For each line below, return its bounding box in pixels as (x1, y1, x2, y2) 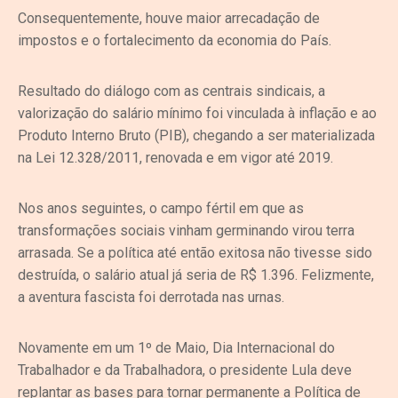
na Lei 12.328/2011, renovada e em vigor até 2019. (18, 148, 333, 166)
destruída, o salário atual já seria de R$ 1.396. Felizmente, (18, 266, 374, 283)
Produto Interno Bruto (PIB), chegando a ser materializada (18, 126, 375, 144)
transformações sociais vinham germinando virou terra (18, 221, 354, 239)
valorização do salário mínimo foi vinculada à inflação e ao (18, 104, 377, 122)
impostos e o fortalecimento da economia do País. (18, 31, 331, 49)
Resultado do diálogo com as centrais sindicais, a (18, 82, 325, 99)
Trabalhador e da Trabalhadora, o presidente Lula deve (18, 361, 352, 378)
